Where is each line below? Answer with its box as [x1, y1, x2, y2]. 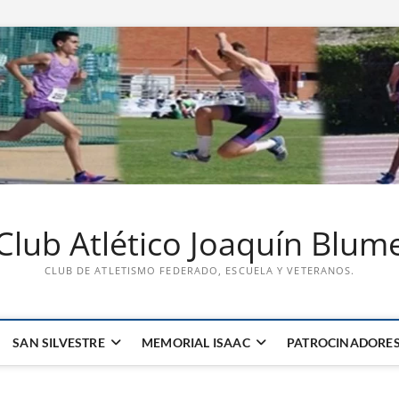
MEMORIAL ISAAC [142, 334, 250, 350]
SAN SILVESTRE [12, 334, 105, 350]
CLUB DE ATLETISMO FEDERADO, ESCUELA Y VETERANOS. [44, 263, 355, 277]
